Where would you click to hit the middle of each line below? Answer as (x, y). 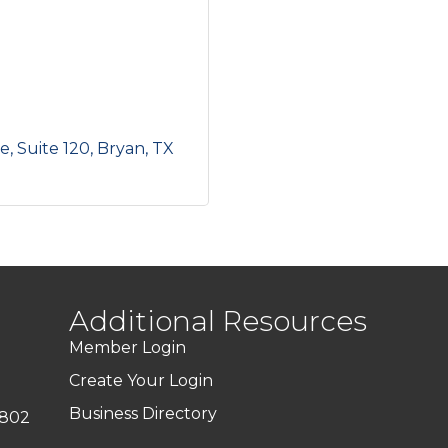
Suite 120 (53, 148)
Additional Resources (218, 321)
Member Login (128, 347)
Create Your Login (141, 380)
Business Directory (143, 413)
